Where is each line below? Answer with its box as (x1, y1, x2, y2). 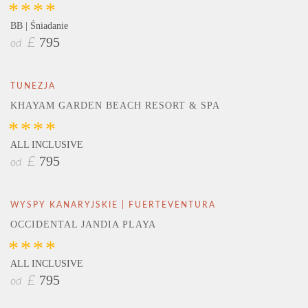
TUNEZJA (10, 82, 56, 91)
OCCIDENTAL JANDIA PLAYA (10, 219, 156, 230)
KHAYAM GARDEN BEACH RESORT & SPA (10, 100, 220, 111)
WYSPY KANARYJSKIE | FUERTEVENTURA (10, 201, 216, 210)
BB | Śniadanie (10, 20, 68, 31)
